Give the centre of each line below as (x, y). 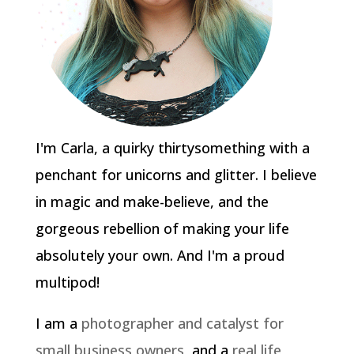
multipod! (67, 282)
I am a (58, 323)
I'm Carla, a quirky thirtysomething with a (172, 148)
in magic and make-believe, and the (152, 201)
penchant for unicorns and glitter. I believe (176, 175)
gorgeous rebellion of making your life (162, 228)
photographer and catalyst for (182, 323)
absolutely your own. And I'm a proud (160, 255)
